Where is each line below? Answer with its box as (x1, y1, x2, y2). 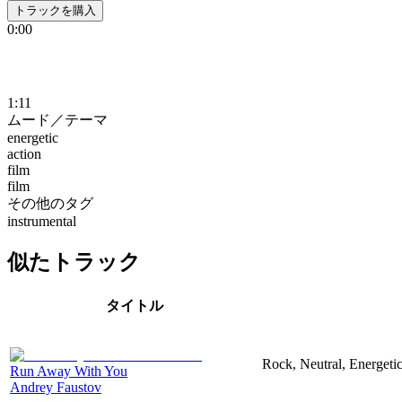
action (7, 145, 41, 162)
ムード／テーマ (7, 111, 108, 127)
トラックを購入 (14, 3, 96, 17)
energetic (7, 129, 58, 145)
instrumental (7, 213, 76, 229)
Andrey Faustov (10, 379, 101, 395)
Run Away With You (10, 363, 127, 379)
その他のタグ (7, 195, 93, 211)
